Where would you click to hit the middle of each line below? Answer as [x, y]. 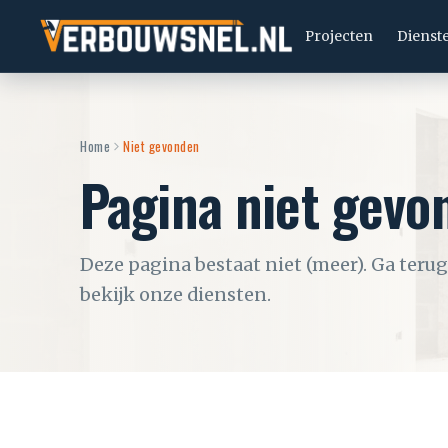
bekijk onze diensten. [175, 294]
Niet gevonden [161, 146]
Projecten [338, 35]
